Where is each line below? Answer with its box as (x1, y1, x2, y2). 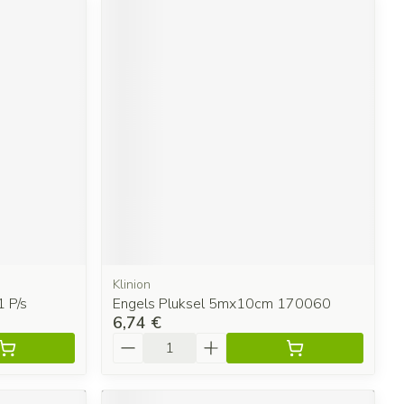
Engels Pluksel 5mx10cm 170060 (113, 293, 332, 314)
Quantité (112, 330, 175, 351)
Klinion (113, 275, 151, 293)
